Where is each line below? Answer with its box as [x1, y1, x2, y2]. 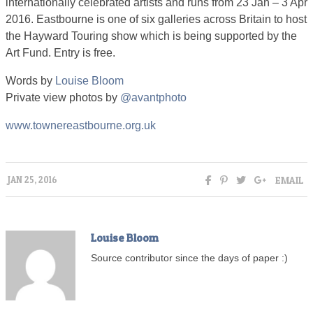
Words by [6, 75, 55, 87]
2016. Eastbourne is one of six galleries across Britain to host [6, 13, 307, 25]
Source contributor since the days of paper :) [91, 253, 288, 263]
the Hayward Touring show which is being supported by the [6, 30, 297, 42]
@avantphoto [120, 92, 187, 103]
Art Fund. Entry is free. [6, 47, 115, 59]
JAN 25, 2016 [8, 175, 57, 185]
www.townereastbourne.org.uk [6, 119, 156, 131]
